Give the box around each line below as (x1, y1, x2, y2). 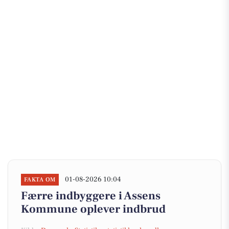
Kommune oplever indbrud (21, 202, 166, 216)
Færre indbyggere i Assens (21, 189, 161, 203)
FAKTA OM (24, 176, 56, 184)
